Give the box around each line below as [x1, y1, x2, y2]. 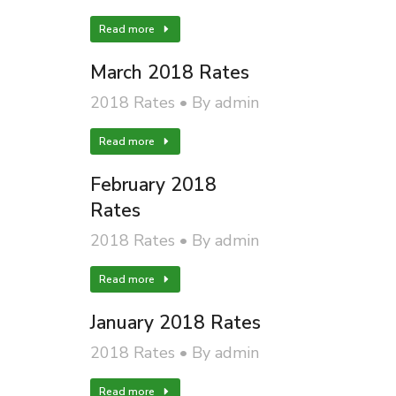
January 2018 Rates [89, 310, 261, 335]
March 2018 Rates [89, 60, 249, 85]
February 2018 [89, 172, 217, 197]
